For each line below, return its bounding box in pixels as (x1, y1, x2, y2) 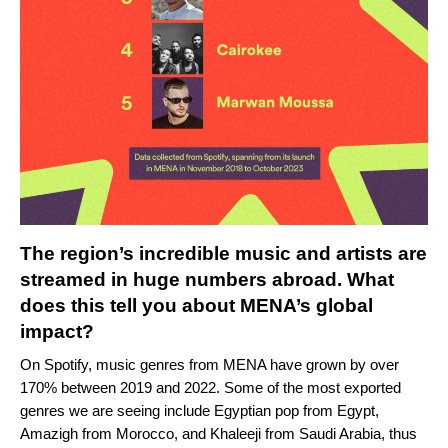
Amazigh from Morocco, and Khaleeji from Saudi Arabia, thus (20, 425, 417, 443)
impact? (20, 321, 99, 343)
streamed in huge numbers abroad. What (20, 269, 394, 291)
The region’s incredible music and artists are (20, 243, 427, 265)
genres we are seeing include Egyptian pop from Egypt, (20, 402, 379, 420)
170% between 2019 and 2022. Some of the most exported (20, 379, 401, 397)
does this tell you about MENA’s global (20, 295, 373, 317)
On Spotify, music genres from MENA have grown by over (20, 356, 399, 374)
